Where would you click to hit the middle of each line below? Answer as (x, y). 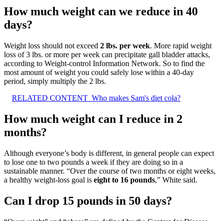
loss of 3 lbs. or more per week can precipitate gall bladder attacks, (107, 55)
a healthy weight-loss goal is (49, 180)
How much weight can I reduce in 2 (93, 119)
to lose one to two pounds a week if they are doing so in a (93, 162)
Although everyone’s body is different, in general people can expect (109, 153)
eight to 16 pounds (124, 180)
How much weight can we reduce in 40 (101, 12)
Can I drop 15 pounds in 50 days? (88, 201)
